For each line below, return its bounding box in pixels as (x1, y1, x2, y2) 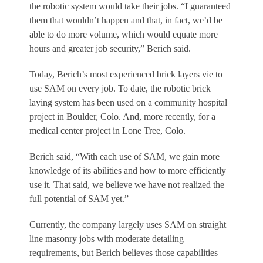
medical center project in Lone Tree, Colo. (29, 126, 186, 136)
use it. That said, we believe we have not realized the (29, 180, 224, 190)
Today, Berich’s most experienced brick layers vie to (29, 69, 222, 80)
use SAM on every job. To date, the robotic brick (29, 83, 211, 94)
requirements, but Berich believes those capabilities (29, 248, 218, 258)
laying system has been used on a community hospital (29, 97, 227, 108)
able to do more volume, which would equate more (29, 29, 218, 40)
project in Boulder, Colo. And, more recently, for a (29, 112, 215, 122)
